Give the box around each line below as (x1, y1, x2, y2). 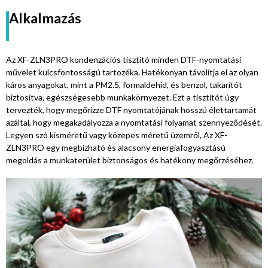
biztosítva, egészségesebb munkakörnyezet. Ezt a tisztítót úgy (6, 92, 239, 102)
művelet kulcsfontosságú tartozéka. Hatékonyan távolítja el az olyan (6, 66, 258, 77)
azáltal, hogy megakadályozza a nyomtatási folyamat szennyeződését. (6, 117, 262, 127)
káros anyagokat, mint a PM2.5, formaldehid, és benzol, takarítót (6, 79, 242, 90)
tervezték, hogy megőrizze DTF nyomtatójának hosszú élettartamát (6, 104, 257, 115)
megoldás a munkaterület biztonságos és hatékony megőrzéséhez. (6, 154, 254, 165)
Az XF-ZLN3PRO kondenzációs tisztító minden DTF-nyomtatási (6, 54, 241, 65)
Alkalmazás (9, 9, 81, 26)
